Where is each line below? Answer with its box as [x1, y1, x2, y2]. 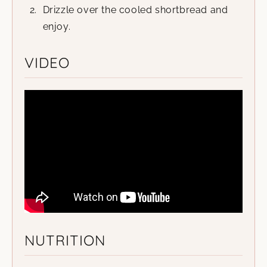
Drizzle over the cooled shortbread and [42, 4, 228, 16]
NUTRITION [24, 231, 105, 250]
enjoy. [42, 21, 71, 33]
